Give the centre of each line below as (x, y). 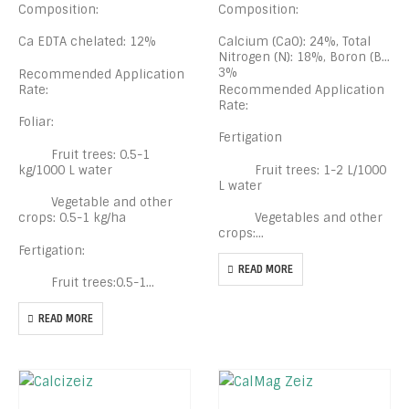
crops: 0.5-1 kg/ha (72, 218)
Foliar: (36, 122)
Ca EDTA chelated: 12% (87, 42)
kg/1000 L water (65, 170)
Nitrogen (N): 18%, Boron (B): (303, 58)
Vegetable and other (95, 203)
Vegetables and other (300, 218)
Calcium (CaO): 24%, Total (294, 42)
